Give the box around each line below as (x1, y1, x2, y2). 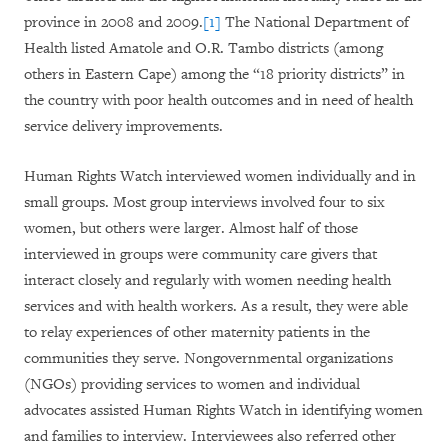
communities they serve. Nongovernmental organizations (24, 349, 393, 368)
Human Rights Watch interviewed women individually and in (24, 167, 416, 186)
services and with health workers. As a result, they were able (24, 297, 408, 316)
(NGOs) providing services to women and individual (24, 375, 360, 394)
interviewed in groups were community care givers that (24, 245, 377, 264)
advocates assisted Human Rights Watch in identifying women (24, 401, 423, 420)
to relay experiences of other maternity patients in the (24, 323, 370, 342)
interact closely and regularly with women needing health (24, 271, 391, 290)
